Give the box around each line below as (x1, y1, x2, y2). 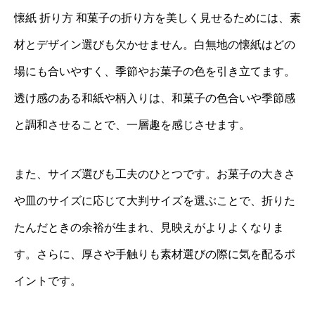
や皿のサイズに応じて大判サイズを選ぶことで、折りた (14, 194, 295, 207)
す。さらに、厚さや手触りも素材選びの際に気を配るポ (14, 247, 295, 260)
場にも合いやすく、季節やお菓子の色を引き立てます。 (14, 65, 295, 77)
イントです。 (14, 274, 82, 287)
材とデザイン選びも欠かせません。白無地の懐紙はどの (14, 38, 295, 51)
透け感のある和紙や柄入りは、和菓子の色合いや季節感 (14, 91, 295, 104)
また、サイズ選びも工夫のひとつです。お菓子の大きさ (14, 167, 295, 180)
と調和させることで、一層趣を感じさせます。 (14, 118, 250, 131)
